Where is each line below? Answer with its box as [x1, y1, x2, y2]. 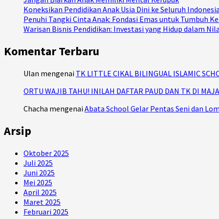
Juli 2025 [23, 157, 53, 168]
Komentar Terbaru [4, 44, 99, 59]
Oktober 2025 [23, 148, 69, 158]
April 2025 [23, 187, 57, 197]
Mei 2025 [23, 177, 52, 187]
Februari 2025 [23, 206, 68, 217]
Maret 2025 [23, 197, 61, 207]
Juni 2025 [23, 167, 55, 177]
